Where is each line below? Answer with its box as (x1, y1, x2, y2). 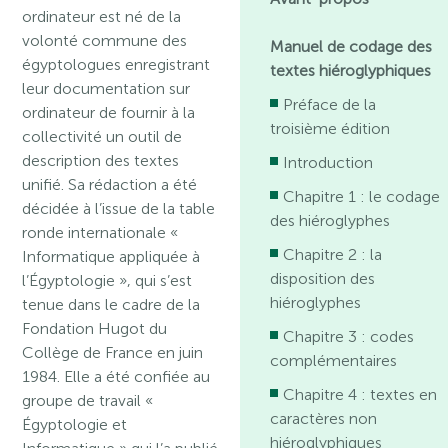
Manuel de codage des (270, 37, 433, 56)
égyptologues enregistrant (22, 55, 211, 74)
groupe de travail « (22, 391, 154, 410)
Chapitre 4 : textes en (283, 385, 438, 405)
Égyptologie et (22, 415, 128, 434)
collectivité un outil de (22, 127, 183, 146)
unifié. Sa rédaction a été (22, 175, 198, 194)
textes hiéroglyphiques (270, 61, 432, 80)
